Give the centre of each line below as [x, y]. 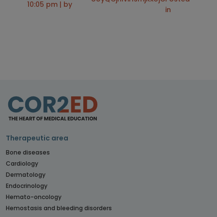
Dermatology [26, 174]
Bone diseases [28, 152]
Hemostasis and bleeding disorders [59, 208]
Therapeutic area [37, 138]
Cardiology [22, 163]
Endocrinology [27, 186]
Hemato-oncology [34, 197]
